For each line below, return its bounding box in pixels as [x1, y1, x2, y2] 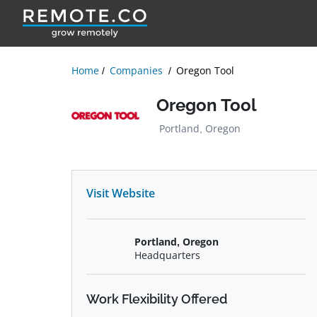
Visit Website [86, 185, 155, 201]
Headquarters [134, 248, 200, 262]
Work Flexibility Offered [86, 292, 227, 306]
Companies [110, 64, 163, 77]
